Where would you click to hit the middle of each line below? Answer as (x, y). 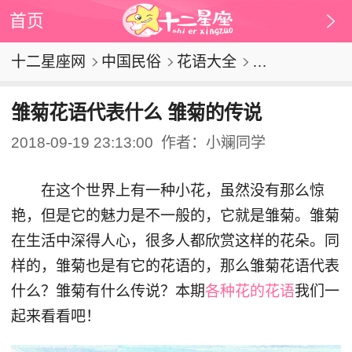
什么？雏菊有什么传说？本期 (108, 291)
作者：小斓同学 (213, 142)
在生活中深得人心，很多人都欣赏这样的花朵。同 (175, 240)
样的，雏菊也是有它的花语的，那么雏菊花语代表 (175, 266)
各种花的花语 (249, 291)
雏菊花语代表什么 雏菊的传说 (136, 112)
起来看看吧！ (55, 316)
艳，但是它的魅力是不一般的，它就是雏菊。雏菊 (175, 215)
